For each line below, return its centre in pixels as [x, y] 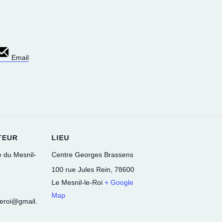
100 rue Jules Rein [81, 169]
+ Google [119, 182]
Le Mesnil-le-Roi [77, 182]
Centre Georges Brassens [92, 154]
